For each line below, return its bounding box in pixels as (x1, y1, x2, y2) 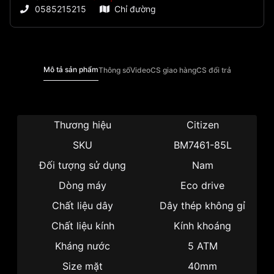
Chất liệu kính (51, 220, 114, 232)
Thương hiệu (54, 119, 111, 131)
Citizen (186, 119, 219, 131)
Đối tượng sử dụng (39, 159, 126, 172)
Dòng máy (59, 179, 106, 192)
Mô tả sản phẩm (43, 65, 98, 75)
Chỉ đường (114, 4, 156, 15)
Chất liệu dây (52, 199, 113, 212)
